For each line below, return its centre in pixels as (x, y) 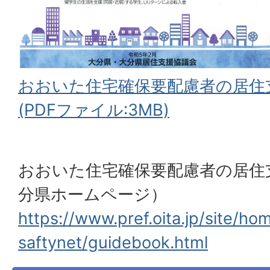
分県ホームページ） (93, 194)
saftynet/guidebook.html (113, 243)
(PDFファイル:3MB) (94, 110)
